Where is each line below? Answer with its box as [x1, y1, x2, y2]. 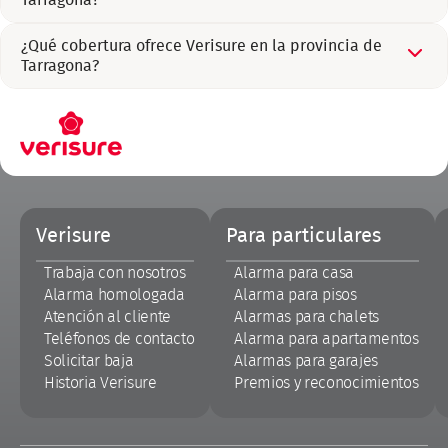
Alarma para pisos [234, 286, 357, 303]
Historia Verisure [44, 374, 157, 391]
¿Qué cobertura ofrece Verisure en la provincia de [21, 38, 382, 54]
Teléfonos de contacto [44, 330, 195, 347]
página [20, 254, 68, 271]
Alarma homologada [44, 286, 185, 303]
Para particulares [226, 225, 382, 246]
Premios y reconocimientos [234, 374, 419, 391]
